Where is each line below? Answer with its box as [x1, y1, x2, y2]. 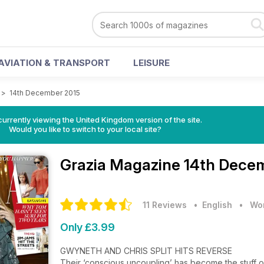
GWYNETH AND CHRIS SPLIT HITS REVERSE [60, 246, 232, 256]
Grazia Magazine [60, 156, 184, 174]
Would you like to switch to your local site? [8, 124, 161, 134]
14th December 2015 [9, 88, 80, 97]
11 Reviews [143, 200, 187, 210]
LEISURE [133, 57, 170, 68]
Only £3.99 [60, 221, 115, 233]
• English [189, 200, 232, 210]
